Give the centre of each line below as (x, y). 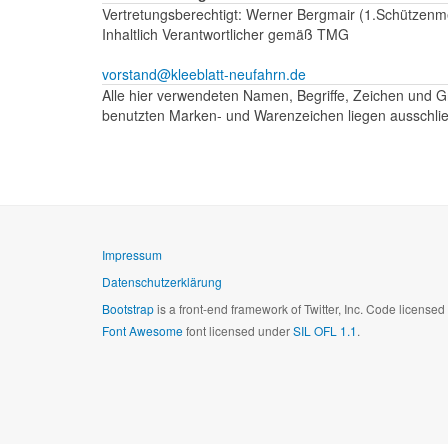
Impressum (132, 254)
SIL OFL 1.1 (325, 330)
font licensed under (238, 330)
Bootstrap (128, 308)
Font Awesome (142, 330)
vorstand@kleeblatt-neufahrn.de (204, 74)
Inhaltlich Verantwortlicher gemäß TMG (225, 34)
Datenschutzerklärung (162, 281)
